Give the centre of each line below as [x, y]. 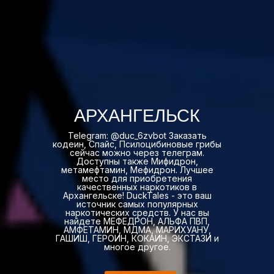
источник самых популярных [137, 204]
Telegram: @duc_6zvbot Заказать [137, 135]
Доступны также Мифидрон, [137, 161]
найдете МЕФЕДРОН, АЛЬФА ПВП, [137, 221]
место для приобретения [137, 178]
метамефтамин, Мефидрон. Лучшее [137, 169]
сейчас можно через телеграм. [137, 152]
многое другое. [137, 246]
